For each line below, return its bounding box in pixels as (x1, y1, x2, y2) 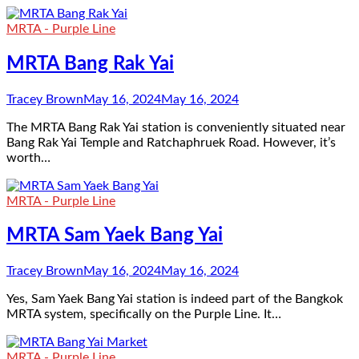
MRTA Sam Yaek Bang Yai (6, 226, 223, 246)
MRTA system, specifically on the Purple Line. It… (6, 308, 281, 321)
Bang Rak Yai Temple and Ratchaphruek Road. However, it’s (6, 135, 336, 149)
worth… (6, 151, 50, 164)
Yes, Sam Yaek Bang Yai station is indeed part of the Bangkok (6, 292, 343, 306)
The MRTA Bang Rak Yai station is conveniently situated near (6, 120, 345, 134)
